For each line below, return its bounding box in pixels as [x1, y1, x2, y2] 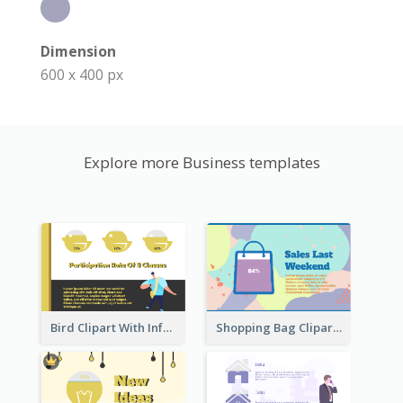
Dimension [40, 41, 116, 62]
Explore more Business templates [83, 152, 320, 174]
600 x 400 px [40, 65, 123, 85]
